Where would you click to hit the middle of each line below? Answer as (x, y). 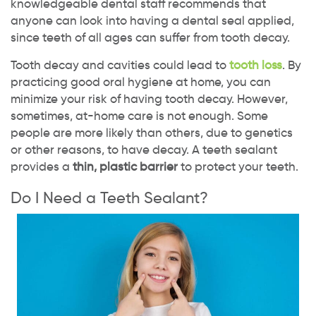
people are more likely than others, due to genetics (152, 133)
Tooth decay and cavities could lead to (120, 65)
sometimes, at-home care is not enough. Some (139, 116)
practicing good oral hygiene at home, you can (141, 82)
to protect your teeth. (238, 166)
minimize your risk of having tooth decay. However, (149, 99)
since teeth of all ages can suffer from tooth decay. (150, 37)
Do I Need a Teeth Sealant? (109, 197)
